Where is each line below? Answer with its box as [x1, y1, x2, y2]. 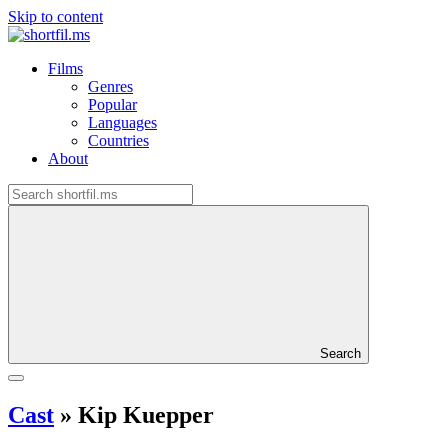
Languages [88, 114, 157, 131]
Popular [88, 96, 137, 113]
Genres [88, 78, 133, 95]
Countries [88, 132, 149, 149]
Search [320, 346, 361, 361]
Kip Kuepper [72, 401, 214, 428]
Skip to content [8, 8, 103, 25]
